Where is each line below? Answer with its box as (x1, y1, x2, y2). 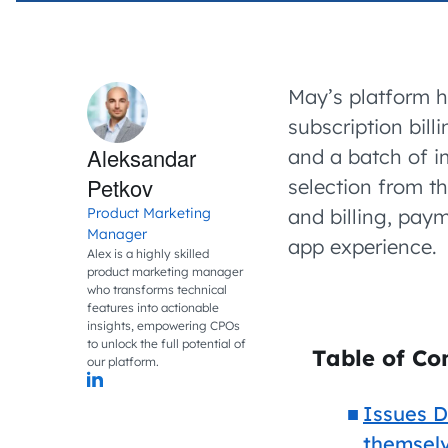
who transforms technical (87, 282, 227, 297)
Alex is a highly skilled (87, 246, 209, 261)
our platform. (87, 354, 159, 369)
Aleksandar (87, 142, 196, 173)
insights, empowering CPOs (87, 318, 240, 333)
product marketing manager (87, 264, 243, 279)
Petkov (87, 172, 153, 203)
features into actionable (87, 300, 219, 315)
